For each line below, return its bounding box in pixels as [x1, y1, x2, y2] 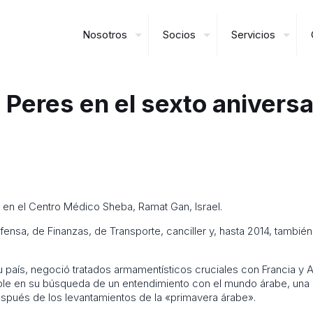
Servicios [231, 28, 275, 41]
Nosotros [82, 28, 127, 41]
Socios [163, 28, 196, 41]
